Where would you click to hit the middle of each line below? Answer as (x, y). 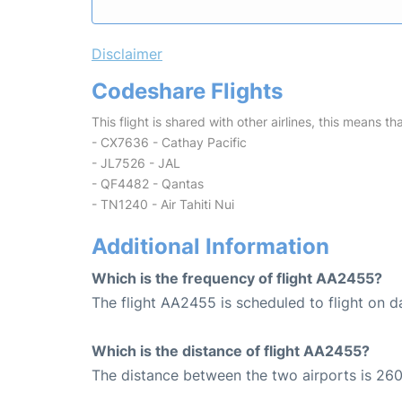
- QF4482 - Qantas (148, 183)
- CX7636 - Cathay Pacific (169, 142)
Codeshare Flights (187, 91)
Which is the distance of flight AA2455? (231, 350)
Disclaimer (127, 53)
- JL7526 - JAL (136, 162)
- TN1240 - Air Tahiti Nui (163, 204)
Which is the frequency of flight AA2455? (237, 278)
